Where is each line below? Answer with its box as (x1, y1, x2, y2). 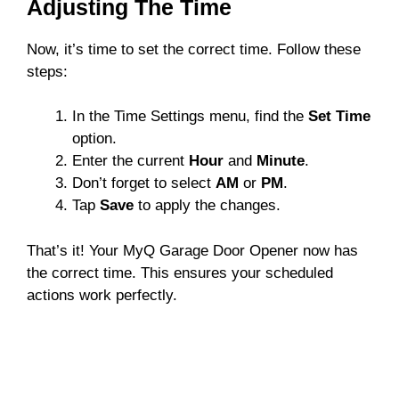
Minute (256, 152, 305, 170)
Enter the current (72, 152, 189, 170)
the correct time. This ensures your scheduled (27, 264, 333, 281)
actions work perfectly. (27, 286, 177, 304)
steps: (27, 62, 68, 80)
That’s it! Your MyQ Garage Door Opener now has (27, 241, 358, 259)
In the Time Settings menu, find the (72, 108, 308, 126)
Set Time (308, 108, 370, 126)
